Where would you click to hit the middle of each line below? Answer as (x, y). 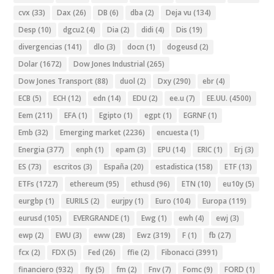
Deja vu (179, 12)
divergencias (41, 46)
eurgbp (31, 201)
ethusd (143, 183)
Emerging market (91, 132)
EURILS (78, 201)
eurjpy (122, 201)
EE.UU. (217, 98)
